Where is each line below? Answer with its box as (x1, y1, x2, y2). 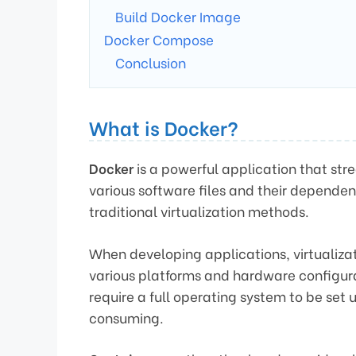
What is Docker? (89, 113, 238, 141)
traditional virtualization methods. (89, 201, 309, 222)
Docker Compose (104, 29, 214, 50)
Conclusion (115, 52, 186, 73)
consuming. (89, 307, 164, 327)
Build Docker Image (115, 6, 241, 27)
